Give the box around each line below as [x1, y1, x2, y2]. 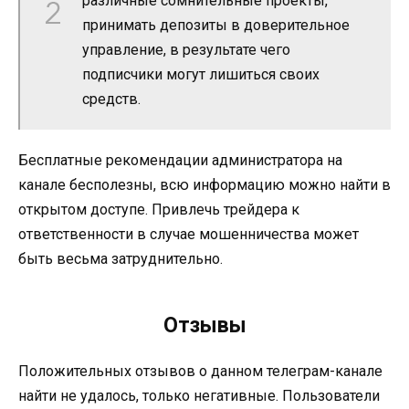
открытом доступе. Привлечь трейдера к [18, 200, 299, 218]
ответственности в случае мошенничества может [18, 225, 359, 243]
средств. [82, 89, 141, 108]
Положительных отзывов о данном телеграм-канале [18, 362, 383, 380]
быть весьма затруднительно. [18, 249, 223, 267]
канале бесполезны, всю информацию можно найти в [18, 175, 391, 194]
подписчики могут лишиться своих [82, 65, 320, 83]
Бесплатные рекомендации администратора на [18, 151, 342, 169]
